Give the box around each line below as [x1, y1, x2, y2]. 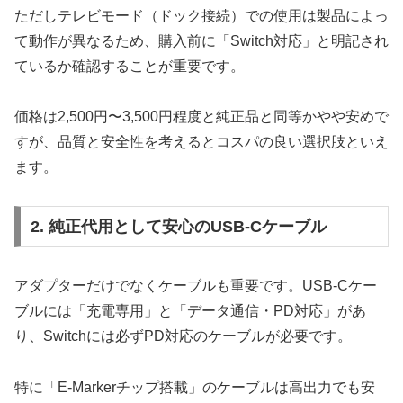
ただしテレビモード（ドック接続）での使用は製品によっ [14, 7, 389, 23]
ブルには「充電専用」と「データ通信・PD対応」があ [14, 302, 366, 318]
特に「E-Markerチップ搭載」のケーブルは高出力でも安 [14, 379, 375, 395]
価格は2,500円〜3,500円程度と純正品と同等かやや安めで [14, 109, 389, 125]
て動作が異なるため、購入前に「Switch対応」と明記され [14, 32, 389, 49]
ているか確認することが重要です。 [14, 58, 245, 74]
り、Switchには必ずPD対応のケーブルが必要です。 [14, 327, 352, 344]
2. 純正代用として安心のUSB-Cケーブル [30, 218, 327, 236]
